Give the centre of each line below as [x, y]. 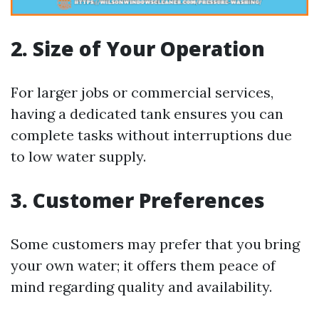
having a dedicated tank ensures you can [147, 114]
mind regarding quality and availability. [141, 287]
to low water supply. [78, 156]
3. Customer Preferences [138, 200]
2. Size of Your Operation [138, 48]
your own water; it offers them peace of [143, 265]
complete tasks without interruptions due [151, 135]
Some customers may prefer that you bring [155, 244]
